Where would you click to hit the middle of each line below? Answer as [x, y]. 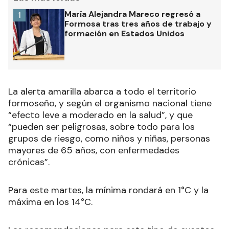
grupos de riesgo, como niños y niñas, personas [109, 138]
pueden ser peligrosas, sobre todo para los [103, 127]
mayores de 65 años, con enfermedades [94, 150]
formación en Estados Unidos [124, 33]
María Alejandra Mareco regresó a [132, 14]
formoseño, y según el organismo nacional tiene [110, 103]
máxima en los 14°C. [50, 202]
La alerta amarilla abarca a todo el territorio [102, 91]
